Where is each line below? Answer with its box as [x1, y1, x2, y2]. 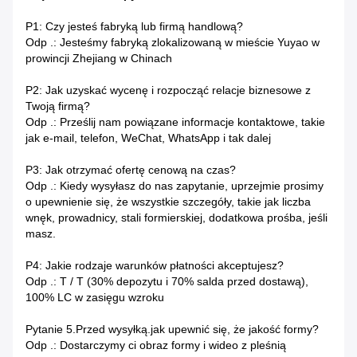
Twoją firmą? [25, 100, 90, 113]
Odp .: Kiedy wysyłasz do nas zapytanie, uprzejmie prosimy [25, 179, 324, 193]
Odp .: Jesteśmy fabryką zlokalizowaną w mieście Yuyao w [25, 36, 320, 49]
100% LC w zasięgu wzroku [25, 291, 164, 304]
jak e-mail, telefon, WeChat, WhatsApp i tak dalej [25, 131, 271, 145]
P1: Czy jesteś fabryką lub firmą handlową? [25, 20, 243, 33]
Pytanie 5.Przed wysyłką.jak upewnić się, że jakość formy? [25, 323, 319, 336]
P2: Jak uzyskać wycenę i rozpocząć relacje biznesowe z [25, 84, 311, 97]
